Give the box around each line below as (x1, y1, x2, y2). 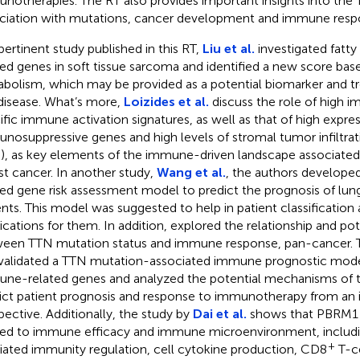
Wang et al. (156, 164, 226, 180)
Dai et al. (192, 305, 247, 321)
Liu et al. (202, 40, 255, 56)
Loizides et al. (123, 93, 209, 109)
